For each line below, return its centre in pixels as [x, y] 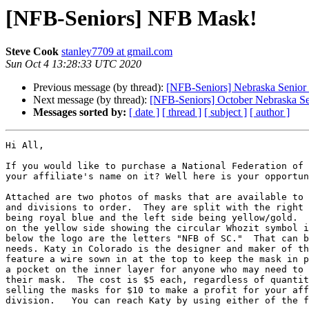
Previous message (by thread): [100, 88]
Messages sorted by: [80, 112]
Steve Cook [32, 52]
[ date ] [144, 112]
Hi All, [28, 146]
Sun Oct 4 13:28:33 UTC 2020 [73, 64]
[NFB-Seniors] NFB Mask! [131, 18]
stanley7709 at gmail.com [117, 52]
